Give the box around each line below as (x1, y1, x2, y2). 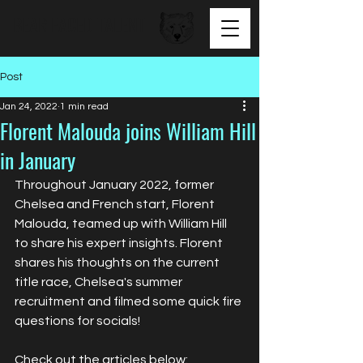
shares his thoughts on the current (15, 256, 222, 269)
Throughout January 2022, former (15, 178, 216, 191)
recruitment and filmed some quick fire (15, 295, 244, 308)
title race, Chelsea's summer (15, 275, 185, 288)
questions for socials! (15, 314, 140, 327)
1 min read (60, 101, 109, 112)
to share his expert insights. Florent (15, 237, 225, 250)
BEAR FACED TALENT (13, 11, 145, 37)
